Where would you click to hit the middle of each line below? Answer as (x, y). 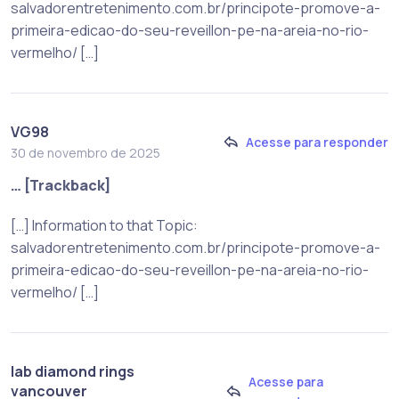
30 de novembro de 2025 (85, 152)
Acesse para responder (317, 142)
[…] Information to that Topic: (104, 225)
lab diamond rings (73, 371)
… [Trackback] (61, 185)
